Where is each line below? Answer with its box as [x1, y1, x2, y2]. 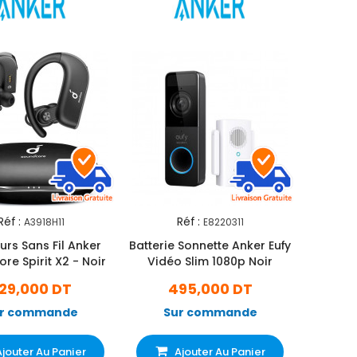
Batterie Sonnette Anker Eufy [129, 237, 291, 254]
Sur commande [163, 304, 257, 321]
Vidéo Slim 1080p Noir [147, 253, 273, 270]
